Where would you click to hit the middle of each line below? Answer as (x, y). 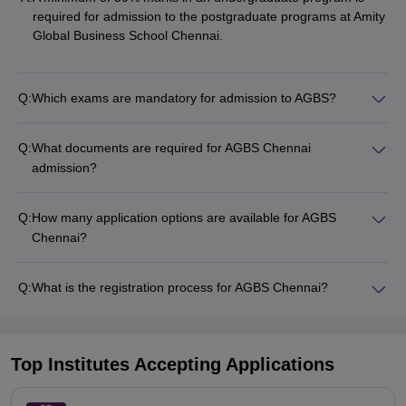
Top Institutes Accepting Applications (173, 364)
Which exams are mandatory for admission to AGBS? (184, 98)
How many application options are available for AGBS (184, 218)
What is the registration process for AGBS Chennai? (180, 288)
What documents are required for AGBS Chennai (171, 148)
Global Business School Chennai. (128, 35)
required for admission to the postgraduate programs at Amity (209, 16)
